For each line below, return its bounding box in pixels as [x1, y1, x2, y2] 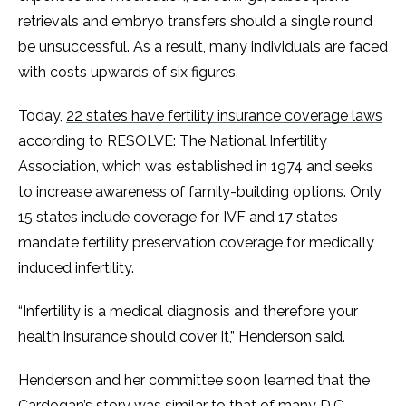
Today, [18, 107, 66, 124]
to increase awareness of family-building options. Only [18, 183, 382, 200]
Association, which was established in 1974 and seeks [18, 158, 373, 175]
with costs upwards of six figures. [18, 63, 238, 81]
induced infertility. [18, 259, 134, 276]
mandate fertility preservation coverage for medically [18, 234, 374, 251]
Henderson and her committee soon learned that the [18, 372, 370, 389]
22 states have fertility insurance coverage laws [66, 107, 382, 124]
